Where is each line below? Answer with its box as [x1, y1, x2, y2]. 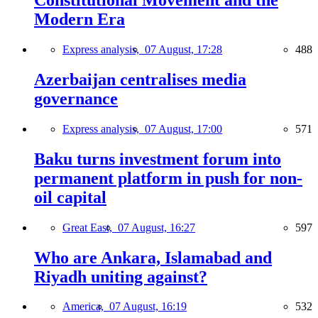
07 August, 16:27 [118, 221, 195, 234]
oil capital [34, 187, 106, 207]
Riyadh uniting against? [34, 267, 207, 286]
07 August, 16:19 [109, 300, 187, 313]
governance [34, 89, 118, 108]
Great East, [62, 221, 118, 234]
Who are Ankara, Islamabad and [34, 248, 272, 267]
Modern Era [34, 10, 125, 29]
